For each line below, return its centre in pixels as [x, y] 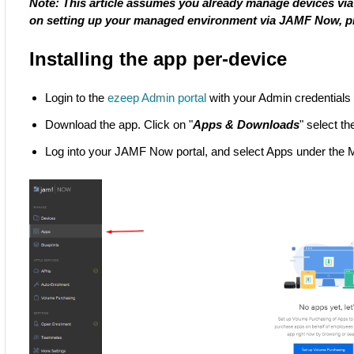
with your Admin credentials [279, 98]
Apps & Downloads [247, 124]
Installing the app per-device [158, 59]
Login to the [77, 98]
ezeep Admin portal [157, 98]
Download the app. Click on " [119, 124]
